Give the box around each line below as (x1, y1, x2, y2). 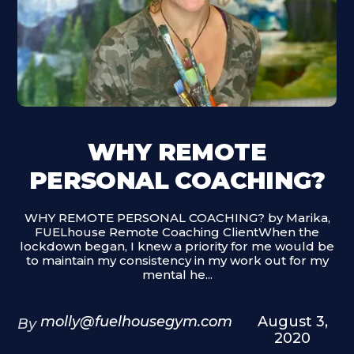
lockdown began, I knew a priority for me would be (20, 239, 334, 254)
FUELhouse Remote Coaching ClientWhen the (35, 224, 319, 239)
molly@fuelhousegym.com (40, 313, 233, 330)
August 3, (257, 313, 328, 330)
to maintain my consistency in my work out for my (25, 253, 329, 268)
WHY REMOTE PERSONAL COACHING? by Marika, (24, 210, 330, 225)
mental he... (141, 267, 213, 282)
